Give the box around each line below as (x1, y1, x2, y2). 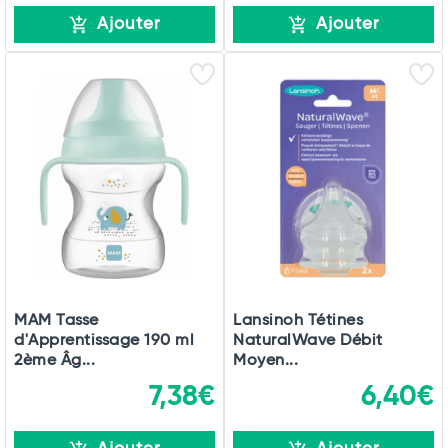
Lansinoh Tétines (233, 312, 363, 330)
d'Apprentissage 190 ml (14, 332, 194, 350)
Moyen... (233, 352, 298, 370)
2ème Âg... (14, 352, 95, 370)
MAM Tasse (14, 312, 99, 330)
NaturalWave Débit (233, 332, 383, 350)
